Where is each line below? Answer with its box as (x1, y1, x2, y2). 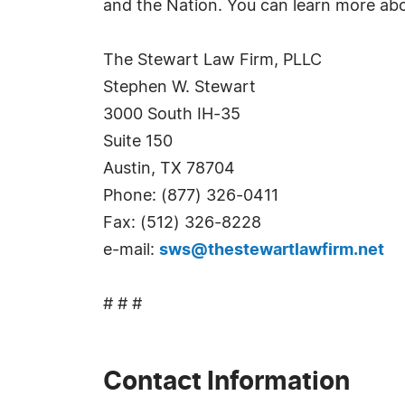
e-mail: (103, 242, 159, 259)
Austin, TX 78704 (103, 161, 235, 177)
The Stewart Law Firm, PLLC (103, 52, 322, 69)
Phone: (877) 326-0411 (103, 188, 278, 204)
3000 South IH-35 (103, 107, 240, 123)
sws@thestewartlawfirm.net (159, 242, 384, 259)
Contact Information (103, 370, 350, 395)
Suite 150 (103, 134, 173, 150)
